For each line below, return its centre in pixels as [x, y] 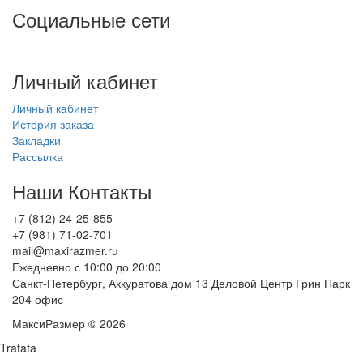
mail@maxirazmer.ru [65, 250]
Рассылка [38, 156]
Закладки [36, 140]
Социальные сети [91, 19]
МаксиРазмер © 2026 [69, 323]
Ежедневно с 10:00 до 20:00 [87, 267]
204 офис [38, 299]
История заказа [53, 124]
